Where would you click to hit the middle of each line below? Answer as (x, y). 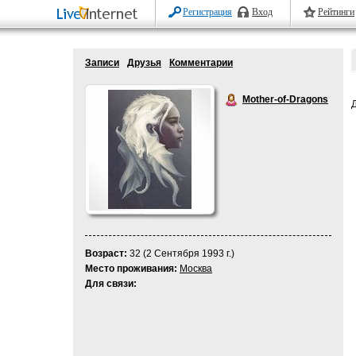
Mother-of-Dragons (285, 99)
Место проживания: (131, 269)
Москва (196, 269)
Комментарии (201, 63)
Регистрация (207, 12)
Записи (102, 63)
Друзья (144, 63)
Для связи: (111, 284)
